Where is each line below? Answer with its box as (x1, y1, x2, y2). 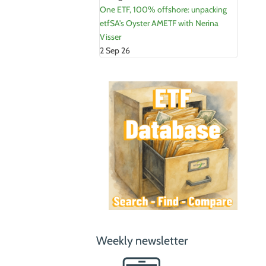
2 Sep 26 (99, 45, 130, 56)
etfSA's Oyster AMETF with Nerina (99, 18, 218, 29)
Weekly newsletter (96, 233, 188, 248)
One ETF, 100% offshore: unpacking (99, 4, 227, 15)
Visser (99, 31, 121, 43)
